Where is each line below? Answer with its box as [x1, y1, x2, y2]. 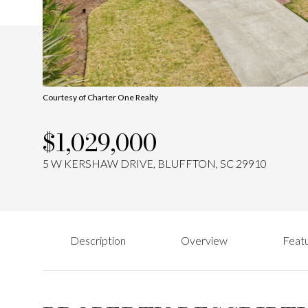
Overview [181, 234, 228, 247]
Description [70, 234, 126, 247]
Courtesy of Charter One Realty [43, 92, 158, 102]
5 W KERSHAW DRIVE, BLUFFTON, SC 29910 [43, 157, 267, 170]
